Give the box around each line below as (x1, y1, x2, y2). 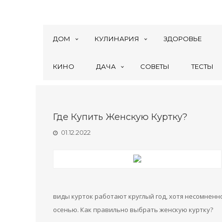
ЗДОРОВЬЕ (164, 35, 202, 43)
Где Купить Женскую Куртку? (53, 111, 187, 122)
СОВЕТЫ (140, 62, 169, 70)
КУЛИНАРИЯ (95, 35, 139, 43)
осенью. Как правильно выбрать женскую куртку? (53, 205, 213, 214)
